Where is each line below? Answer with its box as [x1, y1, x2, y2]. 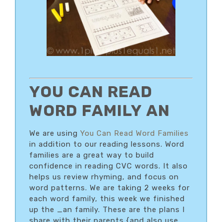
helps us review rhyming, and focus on [29, 172, 179, 182]
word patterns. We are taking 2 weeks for [29, 183, 190, 193]
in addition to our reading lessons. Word [29, 140, 184, 149]
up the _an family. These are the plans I [29, 205, 185, 215]
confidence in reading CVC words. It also [29, 162, 188, 171]
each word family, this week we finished [29, 194, 185, 204]
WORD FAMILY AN [29, 101, 170, 120]
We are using [29, 129, 80, 138]
